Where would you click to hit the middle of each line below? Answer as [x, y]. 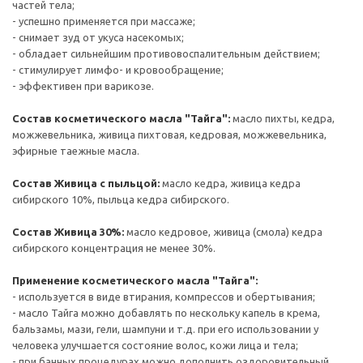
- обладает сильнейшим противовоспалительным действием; [166, 53]
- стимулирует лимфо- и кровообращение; [118, 70]
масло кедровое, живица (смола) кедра [224, 232]
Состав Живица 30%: [69, 232]
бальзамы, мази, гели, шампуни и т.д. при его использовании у [165, 329]
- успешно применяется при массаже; [104, 21]
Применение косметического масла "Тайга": [135, 280]
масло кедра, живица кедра [231, 183]
